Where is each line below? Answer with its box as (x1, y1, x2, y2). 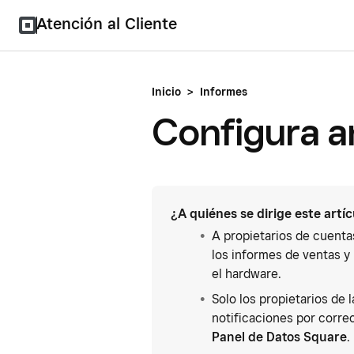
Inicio (152, 85, 181, 98)
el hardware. (212, 266, 281, 281)
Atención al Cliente (36, 14, 177, 33)
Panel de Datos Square (212, 330, 347, 345)
